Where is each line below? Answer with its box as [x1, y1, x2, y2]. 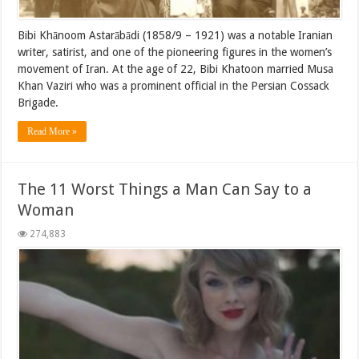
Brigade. [18, 96, 59, 110]
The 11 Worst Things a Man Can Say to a [18, 179, 313, 200]
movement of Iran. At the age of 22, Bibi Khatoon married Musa [18, 63, 334, 76]
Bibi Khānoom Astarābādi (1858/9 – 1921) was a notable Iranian [18, 29, 333, 42]
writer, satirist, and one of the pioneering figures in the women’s [18, 46, 333, 59]
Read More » [27, 126, 78, 138]
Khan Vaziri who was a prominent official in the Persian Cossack [18, 79, 330, 93]
